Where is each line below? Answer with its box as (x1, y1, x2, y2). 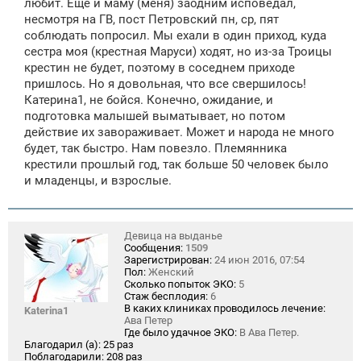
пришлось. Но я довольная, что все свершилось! (24, 77, 306, 92)
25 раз (103, 338, 134, 351)
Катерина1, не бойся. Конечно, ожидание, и (24, 93, 273, 108)
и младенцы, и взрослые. (24, 173, 172, 189)
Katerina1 (24, 305, 68, 317)
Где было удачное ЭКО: (124, 326, 237, 339)
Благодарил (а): (24, 338, 101, 351)
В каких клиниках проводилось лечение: (124, 302, 326, 315)
